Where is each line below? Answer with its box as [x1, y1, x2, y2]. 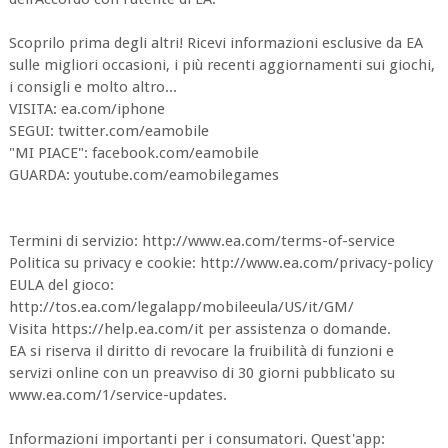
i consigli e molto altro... [8, 78, 177, 96]
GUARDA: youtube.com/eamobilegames [8, 166, 279, 184]
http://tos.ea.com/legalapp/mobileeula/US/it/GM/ [8, 298, 354, 316]
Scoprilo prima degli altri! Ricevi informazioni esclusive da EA [8, 34, 423, 52]
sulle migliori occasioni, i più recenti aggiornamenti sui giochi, [8, 56, 435, 74]
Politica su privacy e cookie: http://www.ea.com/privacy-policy [8, 254, 433, 272]
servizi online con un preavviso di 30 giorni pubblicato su [8, 364, 395, 382]
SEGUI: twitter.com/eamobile [8, 122, 209, 140]
